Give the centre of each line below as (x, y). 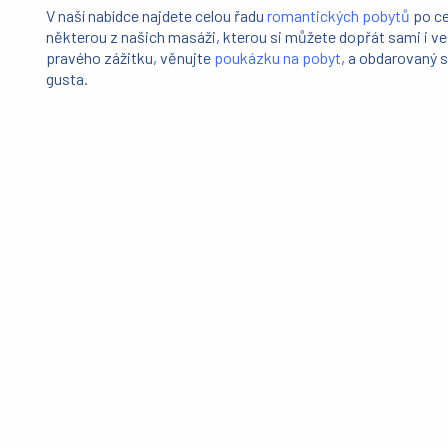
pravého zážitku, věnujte (130, 58)
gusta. (67, 79)
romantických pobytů (339, 16)
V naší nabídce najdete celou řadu (157, 16)
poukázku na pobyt (278, 58)
